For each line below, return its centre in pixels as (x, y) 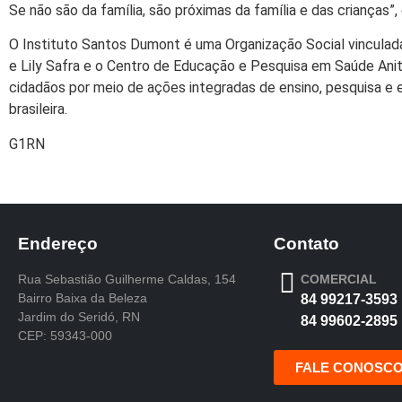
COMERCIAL (339, 279)
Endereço (58, 243)
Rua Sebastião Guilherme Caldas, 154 (127, 279)
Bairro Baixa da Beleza (83, 297)
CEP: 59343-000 (65, 335)
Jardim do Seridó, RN (79, 316)
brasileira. (38, 109)
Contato (306, 243)
